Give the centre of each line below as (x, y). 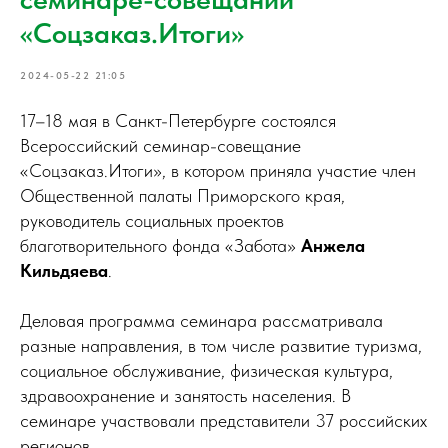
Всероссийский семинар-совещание (160, 145)
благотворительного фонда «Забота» (160, 245)
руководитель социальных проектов (152, 220)
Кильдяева (64, 270)
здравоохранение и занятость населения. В (185, 395)
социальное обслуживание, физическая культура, (206, 370)
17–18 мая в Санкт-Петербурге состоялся (178, 120)
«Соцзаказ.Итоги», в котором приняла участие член (218, 170)
